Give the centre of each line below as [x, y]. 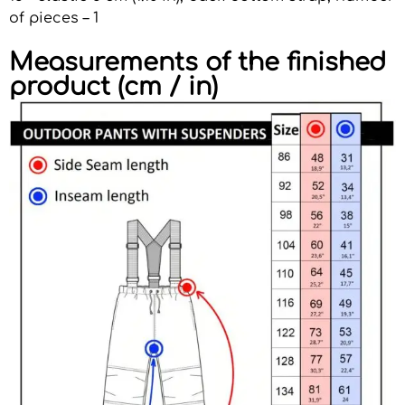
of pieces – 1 [54, 19]
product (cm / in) [113, 87]
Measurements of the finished [198, 63]
